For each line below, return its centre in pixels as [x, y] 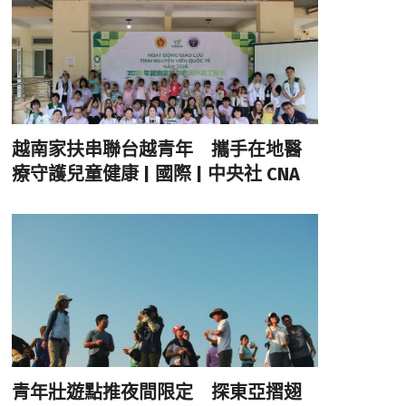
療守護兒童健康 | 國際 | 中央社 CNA [155, 174]
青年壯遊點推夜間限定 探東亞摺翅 [156, 393]
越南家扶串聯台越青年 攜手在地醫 [156, 150]
